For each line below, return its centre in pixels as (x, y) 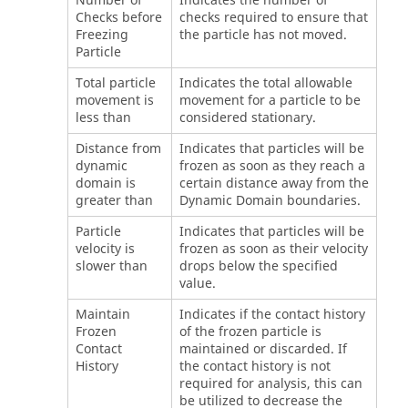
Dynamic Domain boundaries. (270, 200)
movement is (114, 100)
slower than (111, 266)
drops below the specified (258, 266)
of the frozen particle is (250, 331)
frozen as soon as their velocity (273, 249)
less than (103, 117)
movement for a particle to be (270, 100)
